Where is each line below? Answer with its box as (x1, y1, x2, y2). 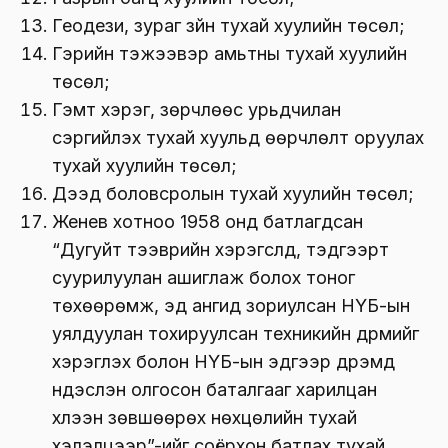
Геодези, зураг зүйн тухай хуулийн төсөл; (52, 14, 405, 36)
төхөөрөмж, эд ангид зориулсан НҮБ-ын (52, 294, 410, 316)
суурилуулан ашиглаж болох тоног (52, 266, 355, 288)
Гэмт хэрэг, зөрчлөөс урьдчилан (52, 98, 341, 120)
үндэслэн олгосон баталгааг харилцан (52, 378, 377, 400)
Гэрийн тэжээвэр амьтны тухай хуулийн (52, 42, 407, 64)
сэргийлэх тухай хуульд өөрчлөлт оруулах (52, 126, 424, 148)
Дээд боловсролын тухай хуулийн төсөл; (52, 182, 414, 204)
